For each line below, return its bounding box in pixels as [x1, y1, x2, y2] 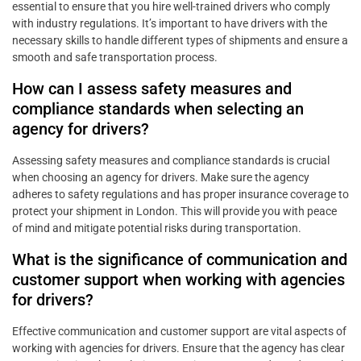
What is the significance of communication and [12, 250, 347, 270]
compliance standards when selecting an [12, 99, 304, 119]
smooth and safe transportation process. [12, 51, 218, 64]
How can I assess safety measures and [12, 79, 292, 99]
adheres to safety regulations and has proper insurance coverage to [12, 188, 349, 201]
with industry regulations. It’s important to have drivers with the [12, 17, 327, 31]
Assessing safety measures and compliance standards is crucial [12, 154, 330, 168]
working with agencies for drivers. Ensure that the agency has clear [12, 342, 345, 355]
